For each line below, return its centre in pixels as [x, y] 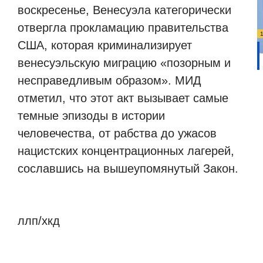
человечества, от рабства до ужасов [117, 133]
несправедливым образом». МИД [109, 80]
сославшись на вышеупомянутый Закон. [128, 168]
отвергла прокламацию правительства [123, 27]
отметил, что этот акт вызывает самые [123, 98]
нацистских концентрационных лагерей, [126, 151]
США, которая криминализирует [105, 45]
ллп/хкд [39, 220]
